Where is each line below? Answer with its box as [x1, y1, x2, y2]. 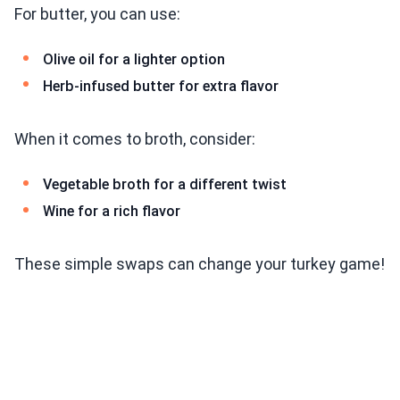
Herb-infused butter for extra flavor [43, 77, 279, 95]
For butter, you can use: [14, 4, 180, 24]
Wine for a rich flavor [43, 202, 180, 220]
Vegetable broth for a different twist [43, 176, 287, 194]
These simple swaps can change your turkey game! [14, 254, 385, 274]
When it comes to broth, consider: [14, 129, 255, 149]
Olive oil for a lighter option [43, 51, 225, 69]
